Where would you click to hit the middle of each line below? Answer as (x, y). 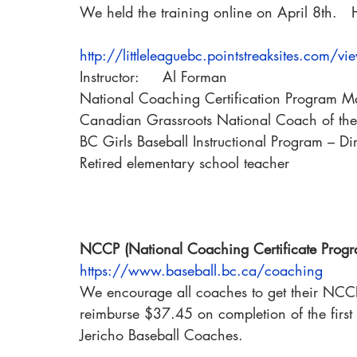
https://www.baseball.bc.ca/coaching (201, 270)
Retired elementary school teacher (184, 163)
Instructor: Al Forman (153, 76)
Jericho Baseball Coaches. (161, 335)
